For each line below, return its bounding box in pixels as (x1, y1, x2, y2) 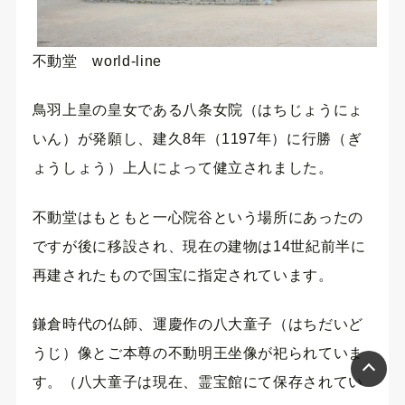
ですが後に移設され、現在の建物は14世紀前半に (32, 238, 366, 254)
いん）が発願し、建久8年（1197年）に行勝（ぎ (32, 131, 363, 147)
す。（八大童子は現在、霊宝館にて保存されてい (32, 373, 363, 390)
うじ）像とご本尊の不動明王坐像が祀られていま (32, 344, 363, 361)
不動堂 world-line (32, 52, 162, 69)
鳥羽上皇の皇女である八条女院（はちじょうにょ (32, 102, 363, 118)
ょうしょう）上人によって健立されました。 (32, 160, 334, 176)
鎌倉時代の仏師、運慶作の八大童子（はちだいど (32, 316, 363, 332)
